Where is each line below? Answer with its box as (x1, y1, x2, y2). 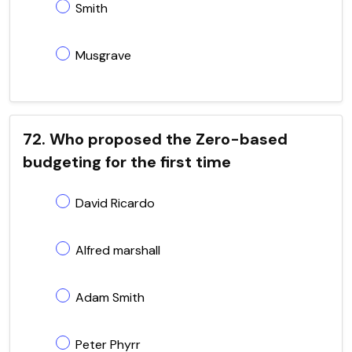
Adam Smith (75, 288, 145, 306)
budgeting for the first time (23, 151, 231, 172)
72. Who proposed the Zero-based (23, 128, 288, 149)
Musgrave (75, 46, 131, 64)
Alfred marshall (75, 241, 160, 258)
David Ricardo (75, 194, 155, 211)
